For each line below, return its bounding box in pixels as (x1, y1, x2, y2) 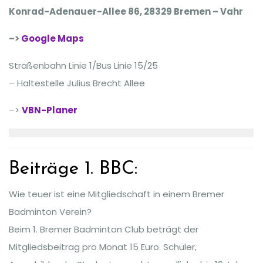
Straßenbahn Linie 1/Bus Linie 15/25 (9, 59, 158, 72)
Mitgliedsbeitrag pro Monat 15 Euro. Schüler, (9, 240, 197, 253)
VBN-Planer (22, 103, 77, 116)
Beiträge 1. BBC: (9, 159, 137, 178)
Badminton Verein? (9, 205, 92, 218)
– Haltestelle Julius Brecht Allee (9, 76, 145, 89)
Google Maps (21, 32, 84, 45)
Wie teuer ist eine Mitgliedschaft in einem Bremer (9, 187, 224, 200)
